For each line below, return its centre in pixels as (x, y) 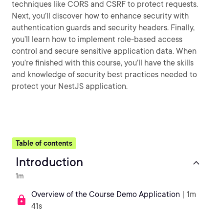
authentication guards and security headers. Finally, (103, 28)
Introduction (49, 162)
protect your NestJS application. (70, 86)
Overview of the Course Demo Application (106, 194)
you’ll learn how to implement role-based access (97, 39)
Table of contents (44, 143)
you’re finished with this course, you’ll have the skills (103, 63)
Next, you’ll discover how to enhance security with (100, 16)
